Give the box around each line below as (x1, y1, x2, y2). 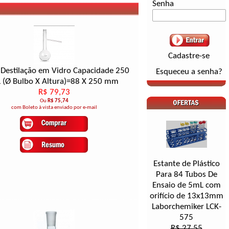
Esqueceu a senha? (155, 67, 222, 76)
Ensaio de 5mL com (152, 181, 221, 190)
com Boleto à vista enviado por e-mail (11, 105, 97, 110)
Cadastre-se (168, 52, 210, 60)
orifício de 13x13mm (149, 192, 223, 200)
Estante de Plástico (153, 159, 220, 168)
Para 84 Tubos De (155, 170, 217, 179)
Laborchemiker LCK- (151, 202, 221, 211)
